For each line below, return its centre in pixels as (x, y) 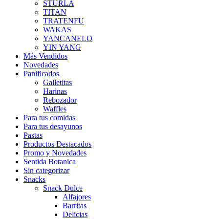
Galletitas (57, 82)
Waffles (55, 109)
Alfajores (77, 197)
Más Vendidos (45, 56)
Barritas (75, 205)
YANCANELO (68, 38)
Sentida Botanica (50, 161)
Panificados (41, 73)
